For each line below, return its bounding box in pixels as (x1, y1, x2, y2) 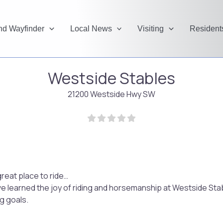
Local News (70, 24, 112, 33)
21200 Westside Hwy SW (68, 89, 155, 100)
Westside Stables (48, 67, 175, 90)
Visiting (137, 24, 164, 33)
